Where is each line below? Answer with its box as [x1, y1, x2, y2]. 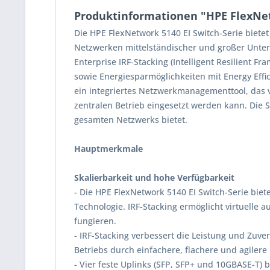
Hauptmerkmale [74, 143, 143, 154]
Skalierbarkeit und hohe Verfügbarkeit [74, 172, 234, 183]
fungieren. [74, 215, 116, 227]
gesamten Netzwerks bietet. [74, 114, 187, 125]
